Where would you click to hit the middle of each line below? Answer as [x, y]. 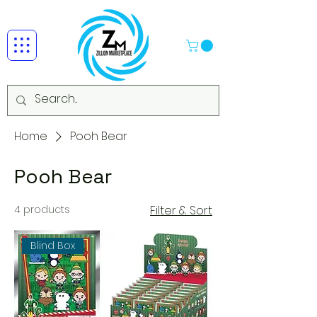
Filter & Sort [181, 211]
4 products [42, 210]
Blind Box [53, 246]
